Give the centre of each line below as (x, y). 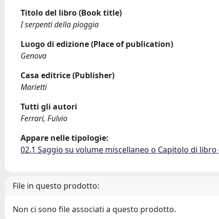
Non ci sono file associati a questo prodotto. (94, 209)
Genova (33, 56)
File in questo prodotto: (56, 186)
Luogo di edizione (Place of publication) (97, 44)
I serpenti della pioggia (60, 24)
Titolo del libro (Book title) (71, 13)
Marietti (34, 87)
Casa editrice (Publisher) (67, 75)
